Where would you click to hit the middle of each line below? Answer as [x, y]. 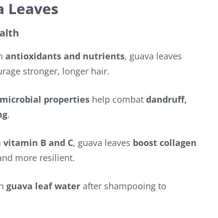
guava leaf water [43, 186]
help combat [118, 99]
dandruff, [166, 99]
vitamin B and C [38, 142]
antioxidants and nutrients [65, 56]
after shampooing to [123, 186]
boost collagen [165, 142]
